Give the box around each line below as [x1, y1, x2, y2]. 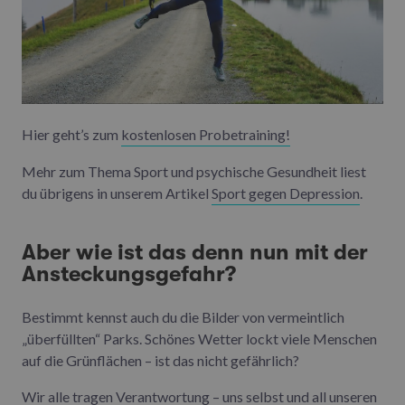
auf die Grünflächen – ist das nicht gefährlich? [22, 352, 299, 370]
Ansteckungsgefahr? [22, 261, 236, 287]
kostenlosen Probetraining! [121, 126, 290, 144]
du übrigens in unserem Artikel [22, 184, 212, 202]
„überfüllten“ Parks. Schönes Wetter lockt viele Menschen [22, 330, 377, 348]
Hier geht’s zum [22, 126, 121, 144]
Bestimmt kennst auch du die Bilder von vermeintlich [22, 308, 344, 326]
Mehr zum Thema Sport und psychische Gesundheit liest [22, 163, 366, 181]
